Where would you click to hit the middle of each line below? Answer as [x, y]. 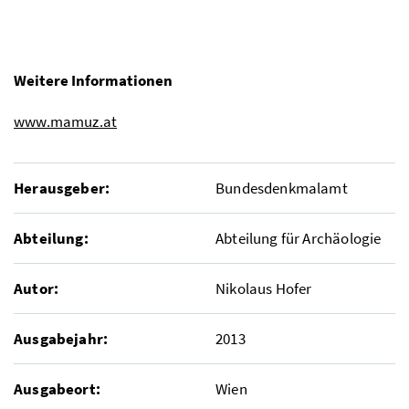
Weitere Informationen [93, 81]
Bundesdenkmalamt [282, 189]
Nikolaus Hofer [264, 289]
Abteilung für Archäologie [299, 239]
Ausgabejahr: [61, 339]
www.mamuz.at [66, 122]
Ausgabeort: [57, 389]
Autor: [37, 289]
